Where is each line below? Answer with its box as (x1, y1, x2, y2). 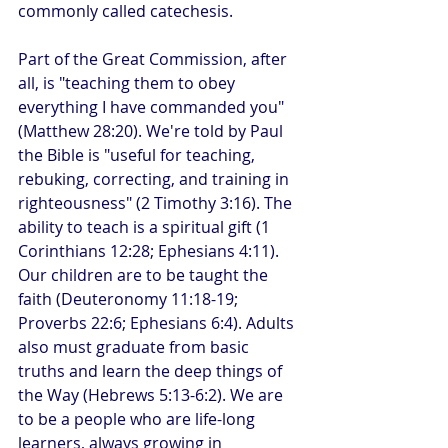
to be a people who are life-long (18, 408, 259, 430)
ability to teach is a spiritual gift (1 (18, 216, 274, 238)
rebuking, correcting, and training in (18, 168, 293, 190)
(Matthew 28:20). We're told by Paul (18, 120, 287, 142)
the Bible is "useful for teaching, (18, 144, 259, 166)
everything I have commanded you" (18, 96, 288, 118)
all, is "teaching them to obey (18, 72, 239, 94)
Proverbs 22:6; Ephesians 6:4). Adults (18, 312, 298, 334)
